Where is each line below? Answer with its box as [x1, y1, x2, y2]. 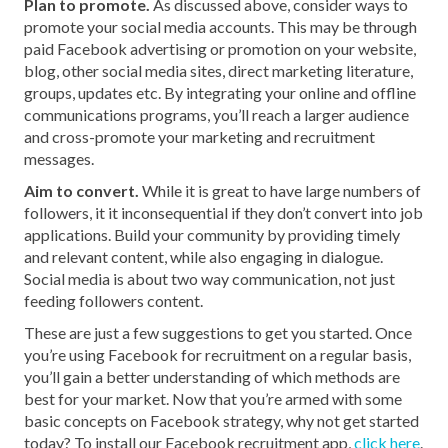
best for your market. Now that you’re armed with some [24, 389, 403, 409]
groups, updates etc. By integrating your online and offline [24, 83, 417, 103]
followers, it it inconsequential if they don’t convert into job [24, 203, 424, 223]
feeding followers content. [24, 291, 204, 311]
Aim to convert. [24, 181, 140, 201]
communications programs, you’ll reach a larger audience [24, 105, 410, 125]
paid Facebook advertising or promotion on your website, [24, 39, 417, 59]
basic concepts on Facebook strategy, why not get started [24, 411, 420, 431]
